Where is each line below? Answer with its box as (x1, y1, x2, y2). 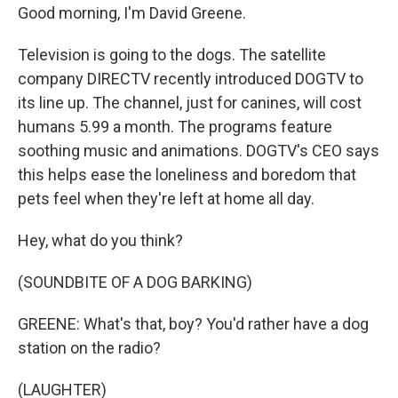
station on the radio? (18, 338, 161, 357)
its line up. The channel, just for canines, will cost (18, 93, 362, 112)
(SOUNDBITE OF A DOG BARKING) (18, 273, 252, 291)
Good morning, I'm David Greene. (18, 4, 246, 22)
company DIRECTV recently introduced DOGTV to (18, 69, 363, 88)
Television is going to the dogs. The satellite (18, 45, 326, 64)
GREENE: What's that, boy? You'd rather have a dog (18, 314, 369, 333)
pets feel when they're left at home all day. (18, 189, 314, 208)
